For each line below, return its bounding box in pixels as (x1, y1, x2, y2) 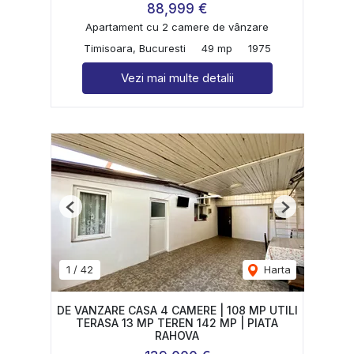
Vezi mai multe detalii (120, 70, 234, 86)
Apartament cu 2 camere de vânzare (85, 21, 269, 34)
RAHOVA (155, 329, 199, 343)
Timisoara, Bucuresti (83, 42, 186, 55)
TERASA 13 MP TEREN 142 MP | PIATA (76, 316, 278, 330)
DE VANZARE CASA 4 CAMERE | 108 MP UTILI (56, 303, 298, 318)
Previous (70, 206, 112, 220)
